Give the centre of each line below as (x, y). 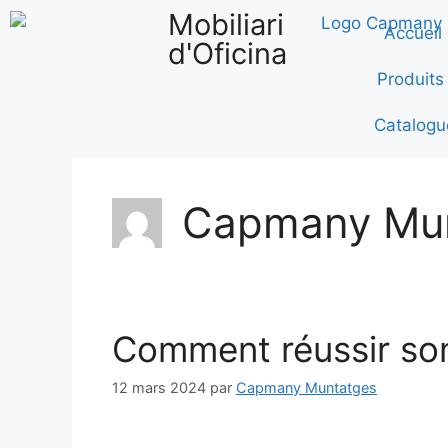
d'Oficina (227, 53)
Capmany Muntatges (306, 388)
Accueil (413, 33)
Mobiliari (226, 24)
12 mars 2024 (159, 388)
